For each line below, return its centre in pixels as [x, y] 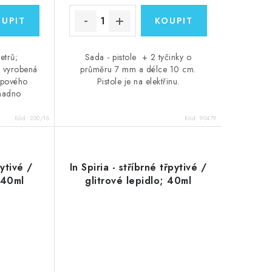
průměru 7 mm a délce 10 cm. [138, 70]
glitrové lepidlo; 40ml [138, 180]
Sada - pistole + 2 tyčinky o [138, 57]
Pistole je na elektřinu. [138, 82]
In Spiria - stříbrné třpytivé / [138, 167]
